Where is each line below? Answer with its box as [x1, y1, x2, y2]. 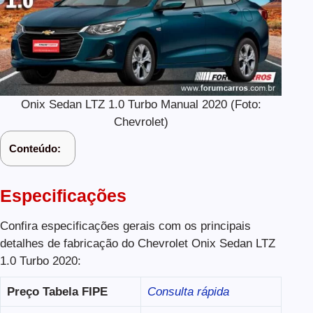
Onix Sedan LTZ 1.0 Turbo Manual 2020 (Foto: [20, 98, 261, 112]
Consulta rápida [147, 284, 229, 298]
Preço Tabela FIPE [6, 284, 108, 298]
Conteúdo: [9, 143, 61, 155]
